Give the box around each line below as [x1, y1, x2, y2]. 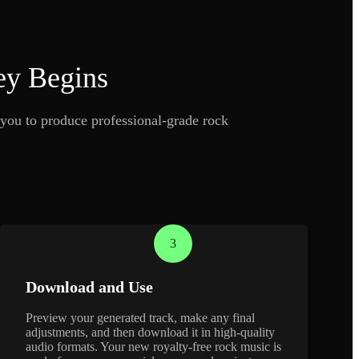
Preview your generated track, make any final [25, 310, 255, 325]
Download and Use [25, 277, 153, 296]
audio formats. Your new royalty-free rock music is [25, 339, 281, 353]
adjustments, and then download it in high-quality [25, 325, 275, 339]
